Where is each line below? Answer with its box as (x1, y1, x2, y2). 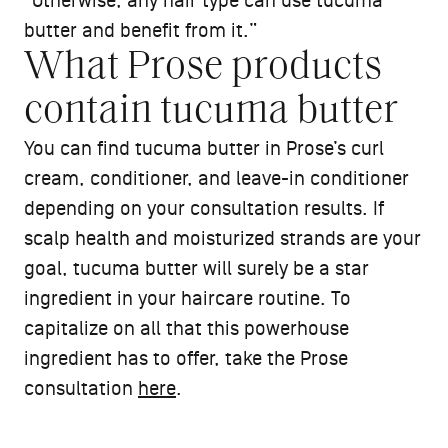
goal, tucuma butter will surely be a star (24, 258, 369, 281)
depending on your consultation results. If (24, 198, 384, 221)
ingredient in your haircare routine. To (24, 288, 351, 311)
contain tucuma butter (24, 92, 398, 133)
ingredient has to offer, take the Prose (24, 348, 348, 371)
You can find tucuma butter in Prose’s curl (24, 138, 384, 161)
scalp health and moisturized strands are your (24, 228, 421, 251)
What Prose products (24, 48, 382, 89)
